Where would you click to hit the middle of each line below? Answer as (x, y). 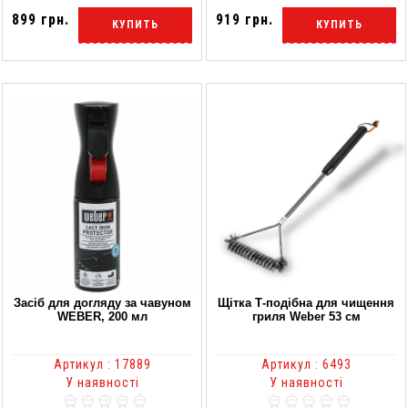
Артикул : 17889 (102, 364)
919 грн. (245, 19)
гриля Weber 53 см (306, 316)
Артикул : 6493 (306, 364)
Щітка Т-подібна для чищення (306, 302)
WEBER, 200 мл (102, 316)
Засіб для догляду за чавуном (102, 302)
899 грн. (41, 19)
